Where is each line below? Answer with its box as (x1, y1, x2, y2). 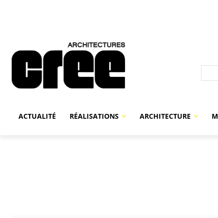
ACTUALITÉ (18, 111, 56, 121)
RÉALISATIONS (70, 111, 119, 121)
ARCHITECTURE (140, 111, 191, 121)
